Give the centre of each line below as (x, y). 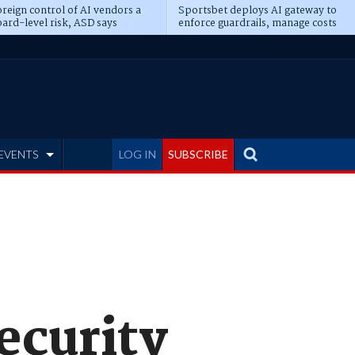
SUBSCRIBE (198, 154)
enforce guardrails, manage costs (257, 23)
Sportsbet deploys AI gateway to (257, 11)
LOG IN (137, 154)
